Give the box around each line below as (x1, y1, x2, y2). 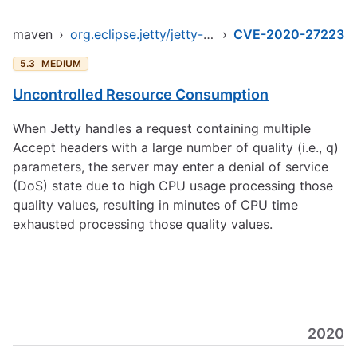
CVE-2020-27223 (233, 26, 344, 42)
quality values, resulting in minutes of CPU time (13, 197, 298, 213)
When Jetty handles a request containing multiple (13, 120, 311, 136)
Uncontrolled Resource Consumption (13, 86, 269, 103)
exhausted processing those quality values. (13, 216, 273, 232)
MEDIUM (41, 57, 81, 69)
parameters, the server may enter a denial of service (13, 159, 328, 175)
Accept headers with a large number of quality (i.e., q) (13, 139, 339, 155)
